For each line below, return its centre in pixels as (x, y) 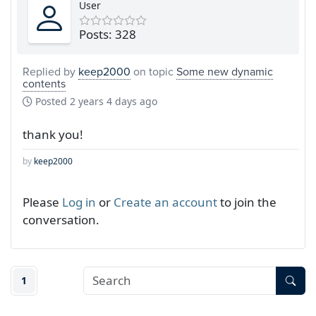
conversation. (61, 219)
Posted (51, 101)
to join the (247, 202)
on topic (153, 71)
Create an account (165, 202)
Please (42, 202)
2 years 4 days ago (114, 101)
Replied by (50, 71)
